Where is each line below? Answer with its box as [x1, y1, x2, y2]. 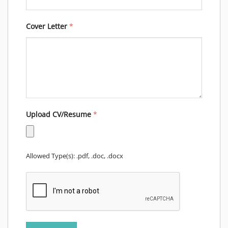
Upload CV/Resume [26, 109, 93, 119]
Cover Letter [26, 21, 69, 31]
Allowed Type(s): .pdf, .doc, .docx [26, 151, 123, 160]
